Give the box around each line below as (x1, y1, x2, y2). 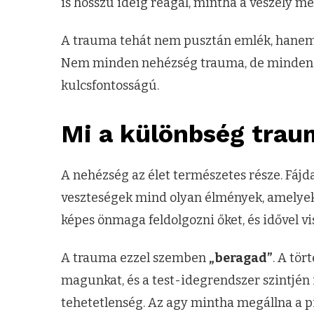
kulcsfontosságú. (61, 78, 159, 94)
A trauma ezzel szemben (61, 250, 209, 266)
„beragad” (209, 250, 273, 266)
